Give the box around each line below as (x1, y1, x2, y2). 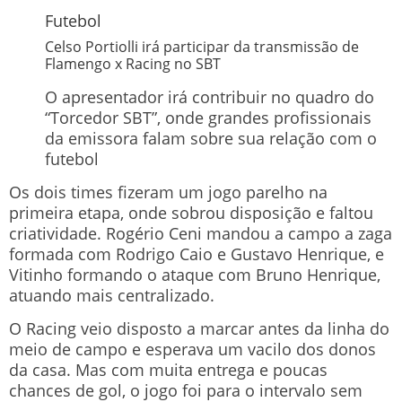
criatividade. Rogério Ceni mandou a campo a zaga (9, 222, 392, 244)
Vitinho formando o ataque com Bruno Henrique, (9, 263, 380, 285)
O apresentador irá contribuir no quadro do (45, 85, 374, 108)
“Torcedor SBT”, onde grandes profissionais (45, 106, 371, 128)
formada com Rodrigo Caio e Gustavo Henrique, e (9, 242, 384, 265)
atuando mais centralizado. (9, 284, 214, 306)
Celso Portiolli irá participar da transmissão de (45, 36, 359, 57)
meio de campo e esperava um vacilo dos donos (9, 338, 376, 361)
